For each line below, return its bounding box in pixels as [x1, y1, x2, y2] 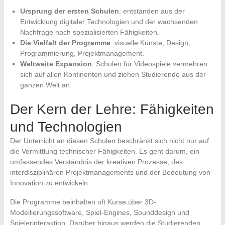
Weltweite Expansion [20, 59, 92, 68]
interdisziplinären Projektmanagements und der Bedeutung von [10, 168, 210, 176]
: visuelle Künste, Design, [110, 38, 190, 47]
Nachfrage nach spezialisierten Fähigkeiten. [20, 28, 159, 36]
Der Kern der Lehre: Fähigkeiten [10, 101, 214, 117]
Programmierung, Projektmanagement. [20, 49, 144, 57]
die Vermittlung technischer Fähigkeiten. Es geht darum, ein [10, 147, 199, 155]
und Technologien [10, 119, 122, 135]
